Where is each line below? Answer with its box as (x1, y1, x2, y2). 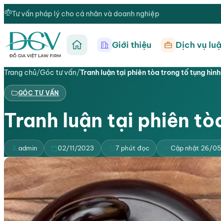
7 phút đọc (115, 144, 149, 152)
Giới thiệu (111, 39, 151, 50)
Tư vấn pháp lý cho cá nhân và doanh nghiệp (12, 9, 159, 18)
